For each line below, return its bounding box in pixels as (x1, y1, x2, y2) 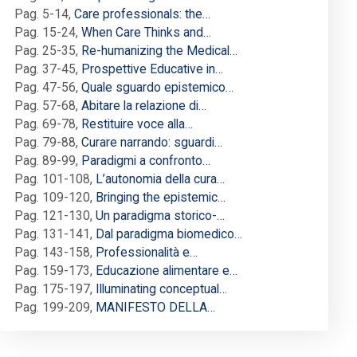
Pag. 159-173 (14, 263, 90, 279)
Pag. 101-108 (14, 171, 90, 187)
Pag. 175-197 (14, 281, 90, 297)
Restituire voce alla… (81, 116, 193, 132)
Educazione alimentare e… (96, 263, 237, 279)
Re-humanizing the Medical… (81, 43, 237, 59)
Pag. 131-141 (14, 226, 90, 242)
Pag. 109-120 (14, 190, 90, 206)
